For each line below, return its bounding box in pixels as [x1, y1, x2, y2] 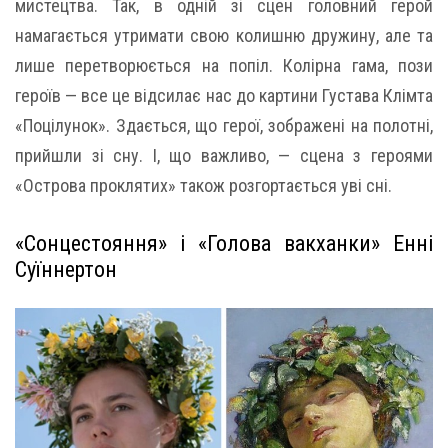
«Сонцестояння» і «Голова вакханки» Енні [15, 231, 433, 257]
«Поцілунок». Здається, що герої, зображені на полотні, [15, 115, 433, 137]
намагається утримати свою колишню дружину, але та [15, 25, 433, 47]
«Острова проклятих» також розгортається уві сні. [15, 175, 392, 197]
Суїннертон [15, 257, 117, 283]
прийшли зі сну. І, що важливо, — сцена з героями [15, 145, 433, 167]
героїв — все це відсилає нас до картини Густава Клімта [15, 85, 433, 107]
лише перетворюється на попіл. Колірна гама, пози [15, 55, 433, 77]
